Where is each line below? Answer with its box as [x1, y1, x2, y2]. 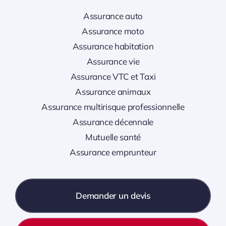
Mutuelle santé [85, 131, 141, 142]
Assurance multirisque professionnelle [41, 101, 185, 112]
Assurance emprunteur [70, 146, 156, 157]
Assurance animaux [75, 86, 151, 97]
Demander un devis [76, 190, 150, 201]
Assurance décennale [72, 116, 154, 127]
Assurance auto [83, 10, 143, 21]
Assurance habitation [72, 40, 154, 51]
